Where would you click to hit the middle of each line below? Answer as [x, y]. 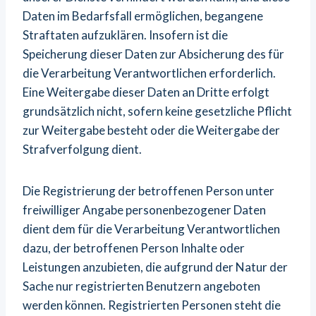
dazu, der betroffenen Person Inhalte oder [134, 248]
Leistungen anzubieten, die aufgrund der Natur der [155, 267]
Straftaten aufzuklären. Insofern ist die [125, 35]
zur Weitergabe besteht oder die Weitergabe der [151, 130]
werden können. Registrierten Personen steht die [152, 305]
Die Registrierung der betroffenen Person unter [148, 191]
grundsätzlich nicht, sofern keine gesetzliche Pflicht [157, 111]
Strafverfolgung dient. [82, 149]
